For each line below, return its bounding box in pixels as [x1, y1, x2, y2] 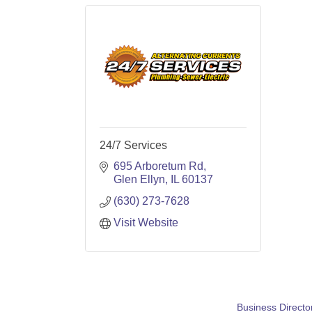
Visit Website [114, 217, 178, 228]
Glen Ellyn [114, 173, 165, 185]
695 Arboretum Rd [114, 160, 203, 172]
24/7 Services [100, 139, 167, 151]
